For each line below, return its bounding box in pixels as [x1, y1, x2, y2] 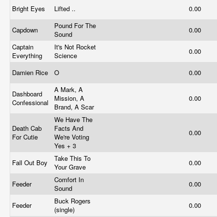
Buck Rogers [54, 196, 91, 205]
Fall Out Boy [12, 158, 49, 167]
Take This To [54, 154, 91, 163]
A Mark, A [54, 85, 83, 94]
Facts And [54, 124, 83, 133]
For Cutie [12, 132, 40, 141]
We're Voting [54, 132, 89, 141]
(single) [54, 205, 77, 214]
